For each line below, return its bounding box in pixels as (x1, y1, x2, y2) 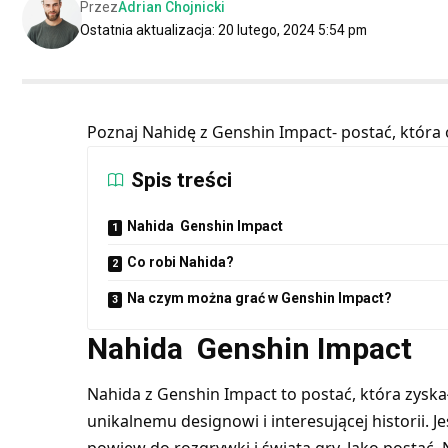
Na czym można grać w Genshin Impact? (126, 289, 392, 306)
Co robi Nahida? (126, 253, 234, 270)
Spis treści (130, 167, 232, 192)
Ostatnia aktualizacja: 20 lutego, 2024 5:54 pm (80, 21, 368, 38)
